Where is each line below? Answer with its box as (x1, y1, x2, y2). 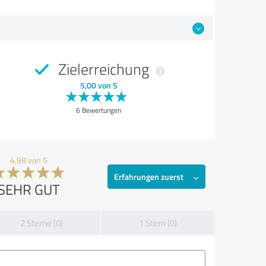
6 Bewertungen (76, 105, 121, 116)
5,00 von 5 (80, 80, 118, 91)
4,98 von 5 (10, 154, 47, 166)
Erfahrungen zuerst (114, 171, 183, 183)
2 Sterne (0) (20, 217, 63, 230)
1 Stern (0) (138, 217, 177, 230)
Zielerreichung (55, 58, 153, 80)
